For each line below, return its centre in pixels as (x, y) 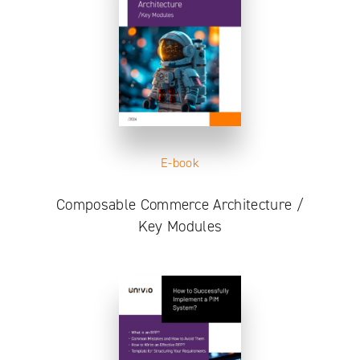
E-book (180, 162)
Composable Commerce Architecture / (180, 204)
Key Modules (180, 226)
